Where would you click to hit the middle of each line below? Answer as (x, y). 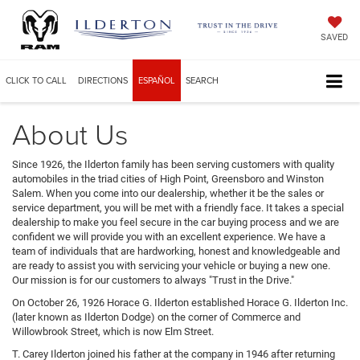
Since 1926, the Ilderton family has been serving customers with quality (173, 164)
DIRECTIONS (103, 81)
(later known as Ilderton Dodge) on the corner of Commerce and (156, 317)
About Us (70, 133)
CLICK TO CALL (36, 81)
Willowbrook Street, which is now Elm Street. (113, 331)
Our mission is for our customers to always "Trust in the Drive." (153, 280)
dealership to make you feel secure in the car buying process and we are (176, 222)
